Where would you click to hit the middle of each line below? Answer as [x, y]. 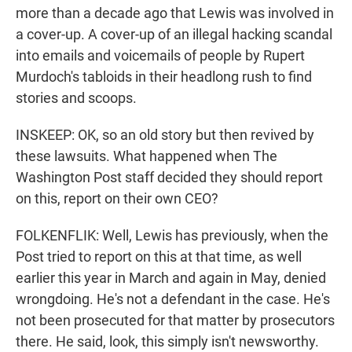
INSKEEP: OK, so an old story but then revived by [165, 135]
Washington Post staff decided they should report [169, 178]
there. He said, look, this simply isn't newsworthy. [167, 342]
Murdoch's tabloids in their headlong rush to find [164, 77]
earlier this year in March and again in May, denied [171, 278]
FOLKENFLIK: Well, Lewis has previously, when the [172, 236]
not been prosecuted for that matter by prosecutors [175, 321]
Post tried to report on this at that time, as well [159, 257]
